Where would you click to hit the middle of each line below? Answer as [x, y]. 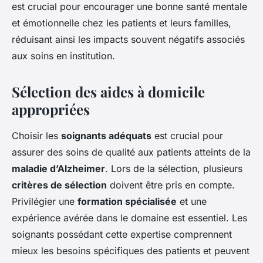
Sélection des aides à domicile [108, 91]
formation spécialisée [127, 201]
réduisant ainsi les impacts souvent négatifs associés [128, 39]
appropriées [51, 109]
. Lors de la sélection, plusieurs [174, 168]
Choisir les [36, 135]
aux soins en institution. [63, 55]
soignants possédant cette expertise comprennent [122, 234]
